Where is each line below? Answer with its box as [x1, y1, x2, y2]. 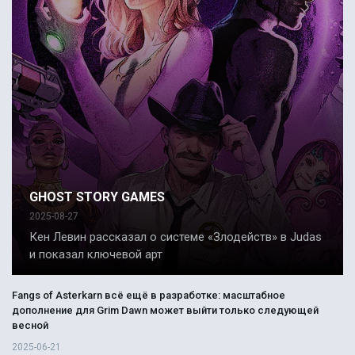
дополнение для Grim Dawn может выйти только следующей [12, 303, 319, 316]
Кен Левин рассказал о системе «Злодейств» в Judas [29, 229, 322, 244]
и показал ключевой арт [29, 246, 162, 261]
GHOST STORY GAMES [29, 189, 165, 204]
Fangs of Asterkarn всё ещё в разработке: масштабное [12, 288, 285, 301]
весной [12, 319, 48, 331]
